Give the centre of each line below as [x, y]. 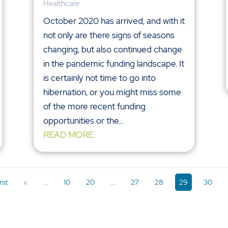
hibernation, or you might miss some [112, 92]
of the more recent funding [94, 107]
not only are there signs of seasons [109, 35]
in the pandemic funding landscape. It [113, 64]
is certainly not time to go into [99, 78]
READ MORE [68, 135]
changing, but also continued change [112, 50]
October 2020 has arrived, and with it [114, 21]
